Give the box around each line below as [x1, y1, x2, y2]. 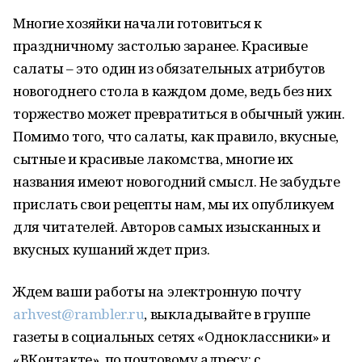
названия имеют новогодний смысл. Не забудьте [13, 172, 340, 191]
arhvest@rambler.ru [13, 305, 145, 323]
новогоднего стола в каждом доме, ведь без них [13, 82, 332, 100]
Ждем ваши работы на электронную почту [13, 282, 301, 301]
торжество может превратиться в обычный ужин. [13, 104, 345, 123]
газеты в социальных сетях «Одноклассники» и [13, 327, 330, 346]
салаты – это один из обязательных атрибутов [13, 59, 325, 78]
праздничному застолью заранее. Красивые [13, 36, 308, 55]
